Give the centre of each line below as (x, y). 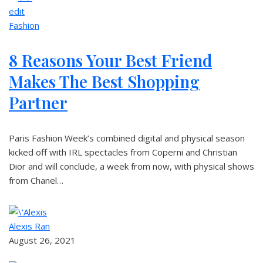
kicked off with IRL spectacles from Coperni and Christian (123, 152)
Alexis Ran (29, 226)
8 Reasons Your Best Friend (110, 60)
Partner (38, 102)
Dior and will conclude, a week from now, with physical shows (131, 166)
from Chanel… (36, 180)
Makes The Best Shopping (104, 81)
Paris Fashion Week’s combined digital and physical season (127, 138)
